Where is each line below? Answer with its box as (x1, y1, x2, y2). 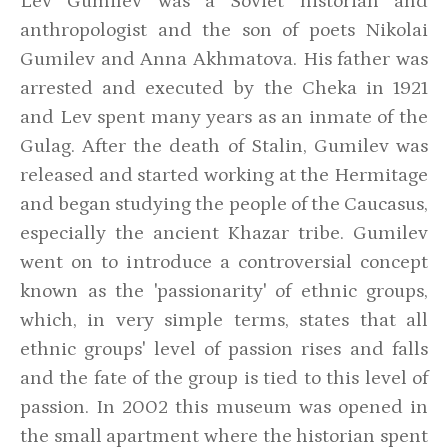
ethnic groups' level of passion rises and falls (20, 338, 428, 360)
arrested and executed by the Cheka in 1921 (20, 77, 428, 99)
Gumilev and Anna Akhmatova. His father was (20, 48, 428, 70)
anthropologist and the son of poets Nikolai (20, 19, 428, 41)
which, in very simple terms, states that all (20, 309, 428, 331)
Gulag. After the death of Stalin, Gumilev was (20, 135, 428, 157)
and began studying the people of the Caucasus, (20, 193, 428, 215)
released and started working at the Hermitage (20, 164, 428, 186)
